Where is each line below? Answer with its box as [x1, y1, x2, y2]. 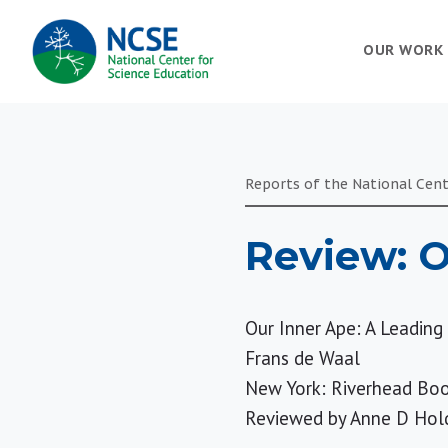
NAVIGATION [32, 63, 125, 81]
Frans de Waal [245, 346, 361, 370]
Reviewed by [245, 406, 347, 430]
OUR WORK [363, 41, 443, 59]
